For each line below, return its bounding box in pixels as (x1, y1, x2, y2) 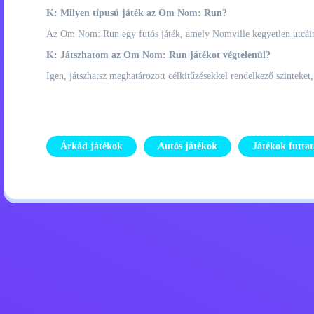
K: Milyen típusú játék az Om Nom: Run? (46, 8, 227, 18)
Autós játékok (158, 141, 217, 151)
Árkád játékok (60, 141, 123, 151)
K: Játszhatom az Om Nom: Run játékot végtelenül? (46, 50, 271, 60)
